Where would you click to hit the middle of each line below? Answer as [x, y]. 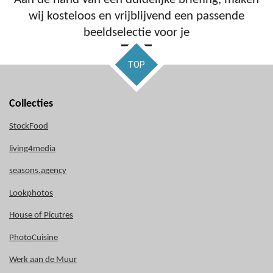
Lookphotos [31, 193]
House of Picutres [41, 215]
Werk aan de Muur [43, 260]
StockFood [29, 126]
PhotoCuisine [34, 238]
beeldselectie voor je [136, 33]
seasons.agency [38, 171]
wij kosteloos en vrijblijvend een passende [136, 16]
